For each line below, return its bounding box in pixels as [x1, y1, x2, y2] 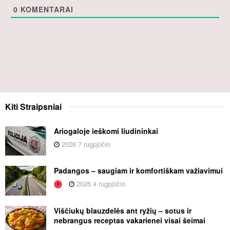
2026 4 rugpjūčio [74, 179, 125, 189]
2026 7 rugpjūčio [60, 139, 110, 149]
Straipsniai [20, 101, 62, 113]
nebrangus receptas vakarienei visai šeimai [54, 215, 205, 225]
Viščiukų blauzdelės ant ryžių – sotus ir [54, 205, 191, 216]
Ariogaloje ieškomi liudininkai [54, 126, 158, 137]
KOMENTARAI [18, 4, 73, 15]
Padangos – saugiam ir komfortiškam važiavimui [54, 165, 223, 176]
